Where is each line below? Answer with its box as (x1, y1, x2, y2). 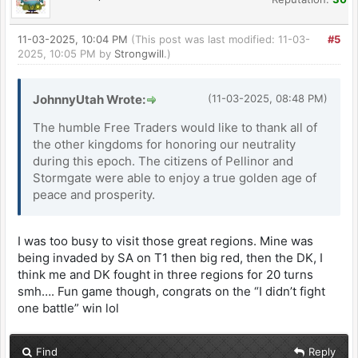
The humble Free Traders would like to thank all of (33, 120, 317, 136)
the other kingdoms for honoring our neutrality (33, 137, 296, 153)
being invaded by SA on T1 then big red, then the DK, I (18, 250, 323, 266)
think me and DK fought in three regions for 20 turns (18, 267, 313, 283)
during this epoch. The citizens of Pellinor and (33, 153, 293, 169)
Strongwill (114, 47, 164, 61)
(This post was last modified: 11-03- (131, 33, 310, 46)
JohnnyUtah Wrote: (33, 92, 145, 108)
